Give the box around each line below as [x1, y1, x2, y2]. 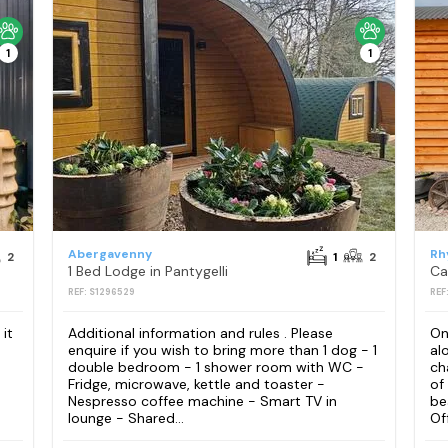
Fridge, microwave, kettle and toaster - [67, 374, 325, 393]
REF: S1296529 [67, 286, 135, 299]
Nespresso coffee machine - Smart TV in [67, 391, 337, 410]
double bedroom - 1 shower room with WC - [67, 357, 364, 376]
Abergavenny [67, 246, 152, 263]
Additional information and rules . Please [67, 323, 333, 342]
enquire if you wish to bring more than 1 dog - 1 [67, 340, 377, 359]
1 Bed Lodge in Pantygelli [67, 262, 228, 281]
